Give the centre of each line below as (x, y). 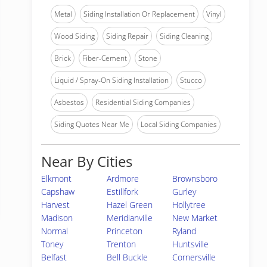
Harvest (55, 205)
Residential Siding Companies (143, 102)
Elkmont (56, 178)
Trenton (122, 244)
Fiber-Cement (105, 58)
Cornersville (194, 257)
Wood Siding (74, 36)
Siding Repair (127, 36)
